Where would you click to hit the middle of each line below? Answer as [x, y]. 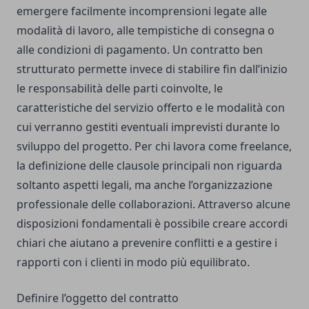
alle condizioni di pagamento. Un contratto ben [140, 50]
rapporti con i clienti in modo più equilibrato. [133, 262]
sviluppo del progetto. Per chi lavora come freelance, [154, 147]
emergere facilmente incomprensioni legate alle [142, 11]
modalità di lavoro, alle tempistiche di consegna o [146, 31]
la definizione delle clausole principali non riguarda [149, 166]
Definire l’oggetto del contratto [98, 298]
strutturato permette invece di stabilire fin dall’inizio [152, 69]
